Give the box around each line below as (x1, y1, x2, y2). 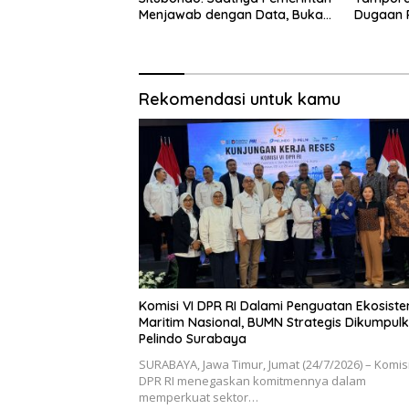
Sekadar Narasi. (139, 23, 241, 40)
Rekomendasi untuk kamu (139, 89, 341, 110)
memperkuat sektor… (139, 388, 258, 405)
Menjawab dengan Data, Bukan (139, 6, 330, 24)
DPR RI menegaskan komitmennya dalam (139, 372, 366, 389)
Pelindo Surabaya (139, 330, 246, 347)
